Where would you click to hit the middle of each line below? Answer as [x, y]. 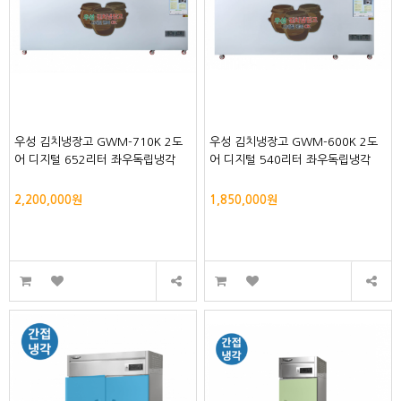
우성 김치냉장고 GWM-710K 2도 [99, 142]
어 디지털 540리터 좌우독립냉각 [290, 160]
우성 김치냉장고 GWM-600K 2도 [294, 142]
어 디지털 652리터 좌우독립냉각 [95, 160]
